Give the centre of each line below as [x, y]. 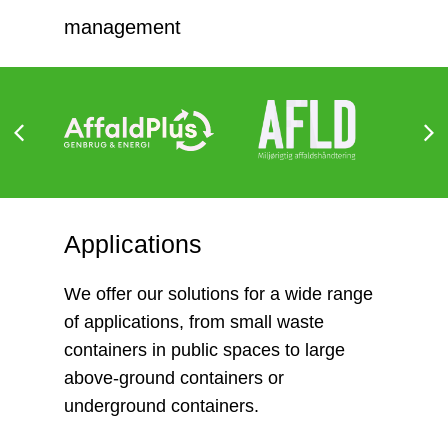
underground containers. [161, 405]
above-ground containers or [174, 377]
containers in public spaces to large [204, 349]
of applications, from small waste [194, 321]
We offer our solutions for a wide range [218, 293]
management [122, 26]
